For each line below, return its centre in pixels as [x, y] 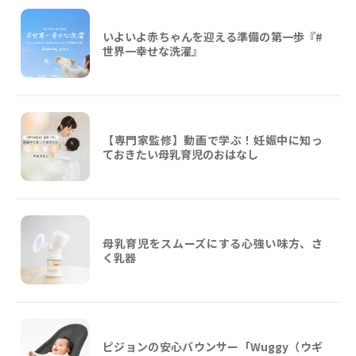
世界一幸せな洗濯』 [153, 50]
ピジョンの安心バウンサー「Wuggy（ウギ [213, 346]
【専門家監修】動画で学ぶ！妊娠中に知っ [213, 139]
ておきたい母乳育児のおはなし [180, 154]
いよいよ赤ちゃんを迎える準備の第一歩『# [213, 36]
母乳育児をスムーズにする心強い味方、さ [213, 243]
